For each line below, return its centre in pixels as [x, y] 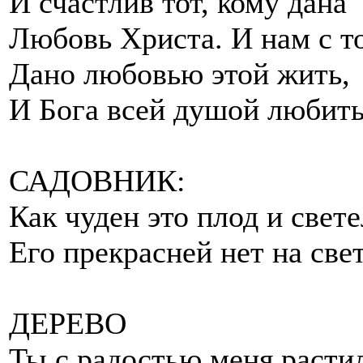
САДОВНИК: [97, 180]
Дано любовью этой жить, [179, 73]
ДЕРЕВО [68, 323]
